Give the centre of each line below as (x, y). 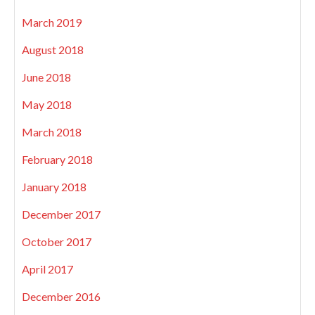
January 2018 (54, 187)
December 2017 (61, 214)
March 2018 (52, 132)
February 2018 (57, 160)
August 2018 (53, 50)
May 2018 (47, 105)
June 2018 (46, 77)
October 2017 (57, 242)
